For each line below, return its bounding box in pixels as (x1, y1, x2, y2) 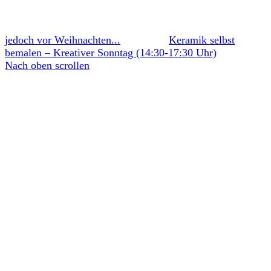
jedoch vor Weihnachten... (5, 34, 120, 47)
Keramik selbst (169, 34, 235, 47)
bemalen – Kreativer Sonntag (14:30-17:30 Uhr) (5, 47, 217, 59)
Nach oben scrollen (5, 59, 90, 72)
